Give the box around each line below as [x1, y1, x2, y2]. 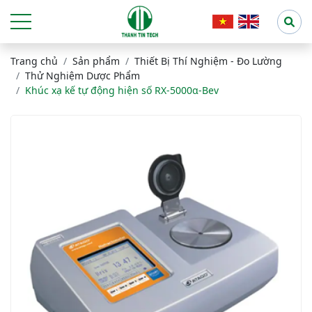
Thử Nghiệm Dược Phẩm [25, 69, 140, 82]
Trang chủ [10, 54, 58, 68]
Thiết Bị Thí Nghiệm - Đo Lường [134, 54, 282, 68]
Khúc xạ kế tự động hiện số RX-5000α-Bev [25, 84, 219, 97]
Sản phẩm [72, 54, 120, 68]
